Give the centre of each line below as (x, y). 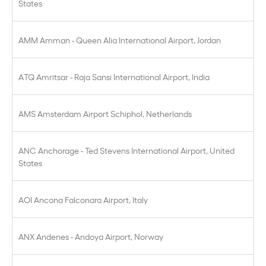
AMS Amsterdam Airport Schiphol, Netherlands (105, 113)
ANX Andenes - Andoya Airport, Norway (91, 236)
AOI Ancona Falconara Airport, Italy (83, 199)
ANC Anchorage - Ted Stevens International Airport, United (126, 150)
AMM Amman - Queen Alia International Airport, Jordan (120, 39)
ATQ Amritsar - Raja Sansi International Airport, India (114, 76)
